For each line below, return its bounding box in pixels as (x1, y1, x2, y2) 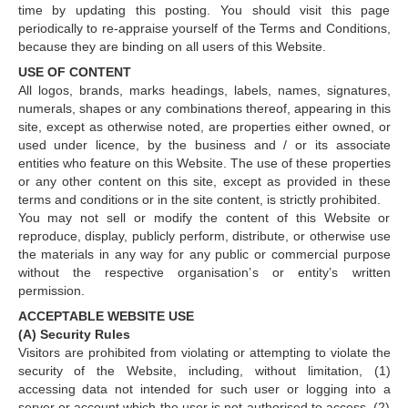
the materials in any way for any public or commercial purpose (17, 247, 391, 261)
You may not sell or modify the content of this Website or (17, 210, 391, 225)
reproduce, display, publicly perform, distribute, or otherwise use (17, 229, 391, 243)
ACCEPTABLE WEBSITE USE (17, 309, 194, 323)
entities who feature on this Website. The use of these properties (17, 156, 391, 170)
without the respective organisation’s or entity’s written (17, 265, 391, 280)
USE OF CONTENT (17, 65, 131, 79)
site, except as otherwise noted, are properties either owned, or (17, 119, 391, 134)
